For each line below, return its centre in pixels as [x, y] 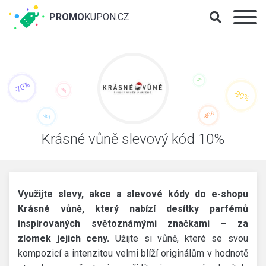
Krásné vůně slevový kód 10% [133, 139]
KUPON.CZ [107, 17]
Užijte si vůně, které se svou [181, 238]
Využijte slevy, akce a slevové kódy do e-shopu [133, 194]
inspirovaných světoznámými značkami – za [133, 224]
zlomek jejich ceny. [66, 238]
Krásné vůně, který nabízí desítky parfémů [133, 209]
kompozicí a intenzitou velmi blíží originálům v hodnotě [133, 253]
